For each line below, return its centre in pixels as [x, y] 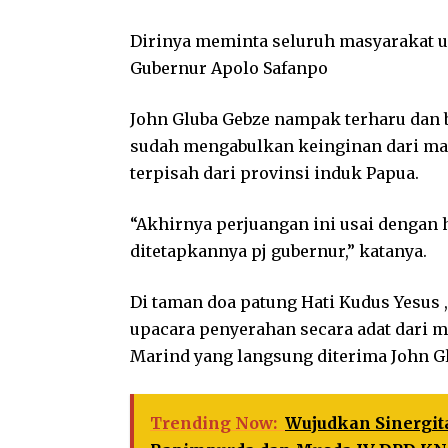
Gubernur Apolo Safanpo [229, 67]
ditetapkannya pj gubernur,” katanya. [278, 250]
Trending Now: [213, 422]
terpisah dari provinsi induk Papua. [274, 172]
